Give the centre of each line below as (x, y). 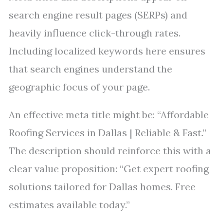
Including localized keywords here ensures (107, 51)
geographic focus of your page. (79, 87)
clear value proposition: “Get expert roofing (109, 169)
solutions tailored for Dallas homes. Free (102, 187)
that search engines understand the (91, 69)
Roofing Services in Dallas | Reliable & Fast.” (108, 133)
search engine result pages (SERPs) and (98, 15)
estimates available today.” (69, 205)
